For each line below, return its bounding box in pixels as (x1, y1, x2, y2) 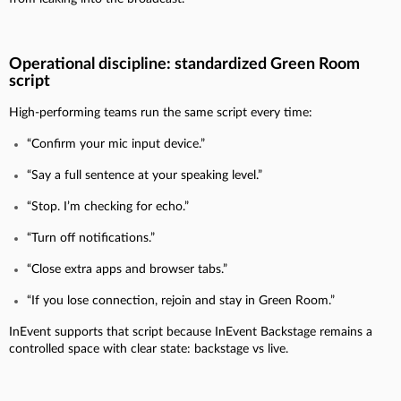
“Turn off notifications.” (27, 231, 155, 244)
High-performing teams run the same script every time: (9, 106, 312, 119)
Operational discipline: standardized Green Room (9, 55, 360, 73)
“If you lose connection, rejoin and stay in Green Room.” (27, 294, 335, 307)
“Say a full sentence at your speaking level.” (27, 168, 262, 182)
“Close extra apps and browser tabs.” (27, 262, 227, 276)
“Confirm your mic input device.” (27, 137, 205, 150)
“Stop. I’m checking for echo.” (27, 200, 189, 213)
